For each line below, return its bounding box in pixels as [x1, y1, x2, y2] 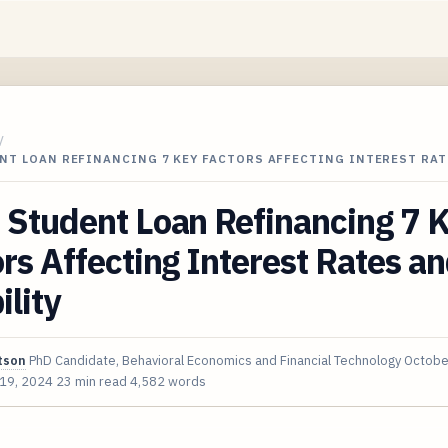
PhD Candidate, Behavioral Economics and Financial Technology [29, 351, 401, 369]
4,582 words [130, 372, 206, 390]
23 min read [56, 372, 127, 390]
